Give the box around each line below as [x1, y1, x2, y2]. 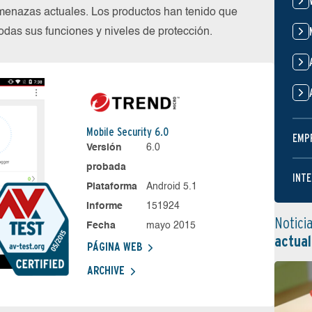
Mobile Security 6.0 [86, 125, 169, 139]
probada [86, 162, 126, 172]
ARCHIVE [86, 264, 125, 277]
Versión [86, 143, 122, 153]
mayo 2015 [146, 221, 196, 231]
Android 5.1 [146, 182, 198, 192]
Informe [86, 201, 123, 211]
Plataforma [86, 182, 137, 192]
